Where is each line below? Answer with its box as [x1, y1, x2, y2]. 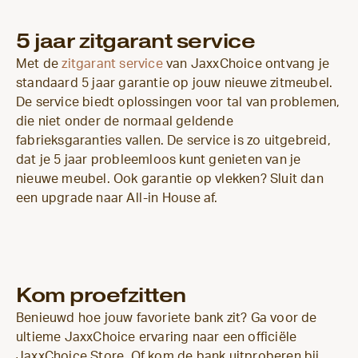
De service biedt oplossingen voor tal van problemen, [16, 95, 340, 109]
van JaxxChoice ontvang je [162, 57, 330, 70]
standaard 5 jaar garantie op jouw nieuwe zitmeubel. [16, 76, 333, 89]
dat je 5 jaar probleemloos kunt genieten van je [16, 153, 301, 166]
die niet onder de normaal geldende [16, 114, 233, 128]
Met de [16, 57, 62, 70]
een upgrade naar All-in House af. [16, 191, 218, 205]
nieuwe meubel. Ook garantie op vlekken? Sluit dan [16, 172, 324, 185]
